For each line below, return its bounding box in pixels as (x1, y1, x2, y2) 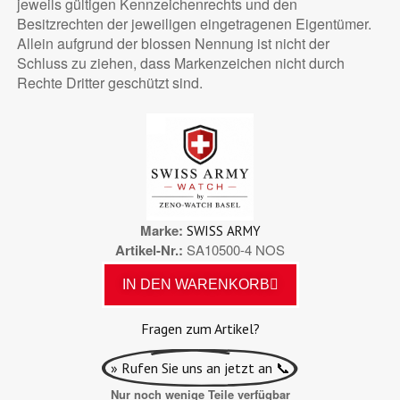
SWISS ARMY (186, 221, 261, 239)
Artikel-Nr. (115, 239, 179, 260)
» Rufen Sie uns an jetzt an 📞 (110, 358, 290, 377)
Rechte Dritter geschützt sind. (16, 72, 203, 94)
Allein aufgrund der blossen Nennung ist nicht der (16, 33, 329, 54)
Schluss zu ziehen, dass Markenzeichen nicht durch (16, 53, 345, 74)
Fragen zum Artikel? (140, 319, 260, 337)
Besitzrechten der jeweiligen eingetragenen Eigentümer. (16, 13, 371, 35)
